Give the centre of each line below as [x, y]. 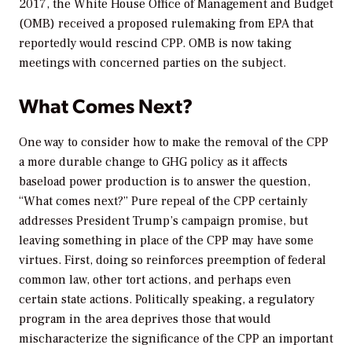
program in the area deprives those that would [145, 319]
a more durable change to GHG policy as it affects [153, 162]
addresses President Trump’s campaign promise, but [163, 221]
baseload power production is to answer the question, [165, 182]
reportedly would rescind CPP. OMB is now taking [155, 43]
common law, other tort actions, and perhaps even [155, 280]
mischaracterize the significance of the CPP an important [176, 339]
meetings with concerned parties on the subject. [152, 62]
